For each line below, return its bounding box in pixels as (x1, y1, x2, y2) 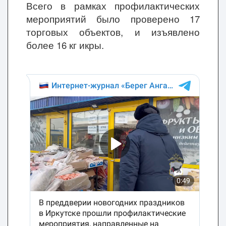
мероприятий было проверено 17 (26, 12, 200, 25)
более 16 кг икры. (26, 38, 104, 51)
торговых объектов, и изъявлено (26, 25, 200, 38)
